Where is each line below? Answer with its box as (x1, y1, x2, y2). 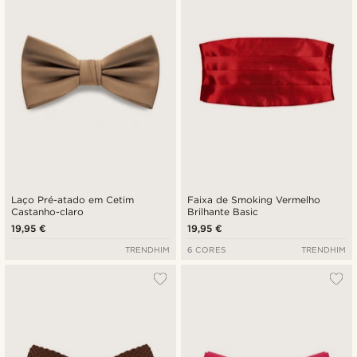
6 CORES (187, 244, 226, 254)
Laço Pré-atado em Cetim (11, 193, 135, 206)
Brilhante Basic (187, 205, 259, 218)
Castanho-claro (11, 205, 84, 218)
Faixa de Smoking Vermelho (187, 193, 321, 206)
